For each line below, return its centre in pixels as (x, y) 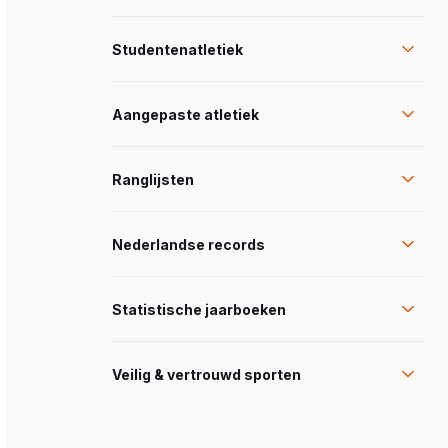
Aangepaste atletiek (185, 114)
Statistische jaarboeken (199, 309)
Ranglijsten (153, 179)
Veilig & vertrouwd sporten (206, 374)
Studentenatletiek (177, 49)
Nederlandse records (188, 244)
